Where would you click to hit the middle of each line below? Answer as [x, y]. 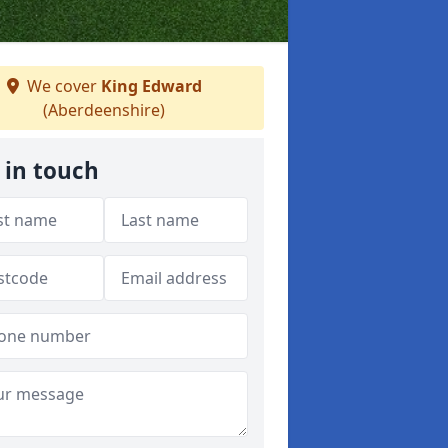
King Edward [151, 86]
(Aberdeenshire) [104, 110]
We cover [61, 86]
